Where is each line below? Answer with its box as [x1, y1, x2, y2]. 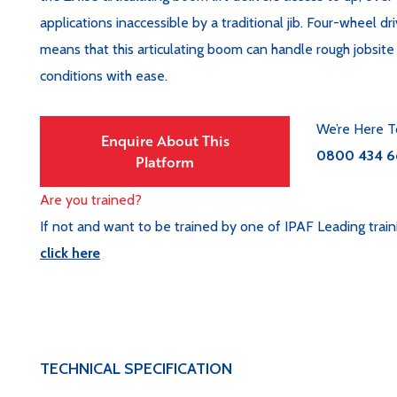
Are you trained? [40, 191, 142, 208]
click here [40, 245, 100, 261]
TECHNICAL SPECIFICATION [40, 359, 232, 378]
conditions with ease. [40, 67, 167, 84]
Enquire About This [100, 131, 230, 150]
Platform [136, 152, 195, 171]
